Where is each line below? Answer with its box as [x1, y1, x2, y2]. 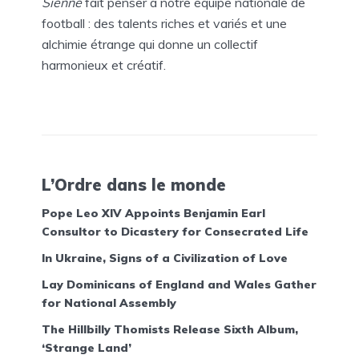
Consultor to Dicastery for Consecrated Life [42, 224, 309, 239]
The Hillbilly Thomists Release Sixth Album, [42, 321, 298, 337]
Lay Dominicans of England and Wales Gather [42, 276, 317, 292]
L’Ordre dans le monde [42, 175, 226, 196]
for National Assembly [42, 295, 176, 310]
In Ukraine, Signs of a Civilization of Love [42, 250, 288, 265]
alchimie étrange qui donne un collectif [42, 35, 258, 52]
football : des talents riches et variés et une [42, 14, 287, 31]
